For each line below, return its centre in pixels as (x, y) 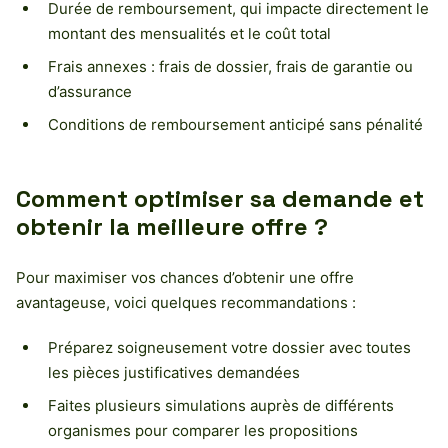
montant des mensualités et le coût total (189, 33)
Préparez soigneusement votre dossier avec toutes (229, 347)
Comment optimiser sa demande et (220, 198)
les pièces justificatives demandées (174, 372)
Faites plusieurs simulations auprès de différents (221, 405)
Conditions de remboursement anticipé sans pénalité (235, 124)
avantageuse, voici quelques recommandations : (186, 302)
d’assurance (90, 91)
